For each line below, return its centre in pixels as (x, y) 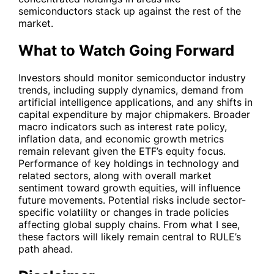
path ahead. (46, 249)
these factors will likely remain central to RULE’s (130, 236)
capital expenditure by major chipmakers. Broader (134, 114)
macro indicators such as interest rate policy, (123, 126)
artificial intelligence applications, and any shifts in (135, 102)
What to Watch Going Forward (126, 50)
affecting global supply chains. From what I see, (129, 224)
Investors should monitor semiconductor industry (132, 77)
